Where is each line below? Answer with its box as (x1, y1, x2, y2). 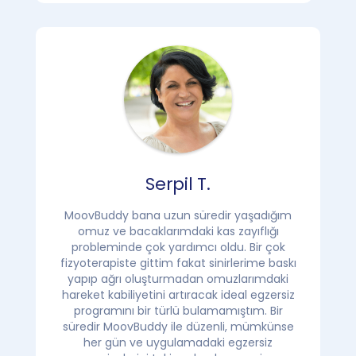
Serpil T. (145, 172, 211, 197)
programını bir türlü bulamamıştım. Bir (73, 303, 283, 319)
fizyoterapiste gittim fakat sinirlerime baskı (60, 255, 296, 272)
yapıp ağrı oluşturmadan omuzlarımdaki (68, 271, 288, 288)
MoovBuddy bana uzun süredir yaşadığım (64, 207, 292, 224)
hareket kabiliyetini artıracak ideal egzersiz (61, 287, 295, 304)
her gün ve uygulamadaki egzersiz (83, 335, 273, 351)
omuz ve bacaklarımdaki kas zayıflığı (77, 223, 279, 240)
